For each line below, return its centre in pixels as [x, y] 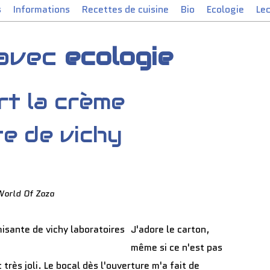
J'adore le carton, [170, 229]
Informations [42, 9]
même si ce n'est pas [177, 247]
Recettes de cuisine [125, 9]
